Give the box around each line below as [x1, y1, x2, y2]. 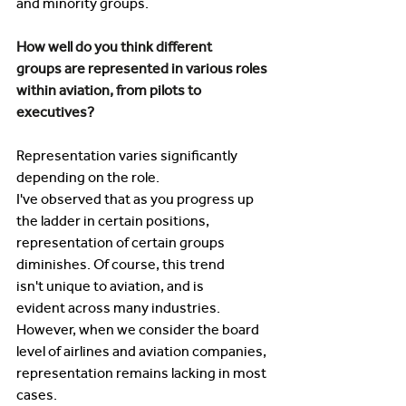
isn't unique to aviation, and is [16, 277, 207, 295]
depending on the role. [16, 169, 162, 186]
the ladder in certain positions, [16, 212, 212, 229]
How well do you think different [16, 38, 215, 55]
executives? [16, 103, 97, 121]
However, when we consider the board [16, 321, 262, 338]
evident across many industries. [16, 299, 223, 316]
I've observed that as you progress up [16, 190, 256, 208]
